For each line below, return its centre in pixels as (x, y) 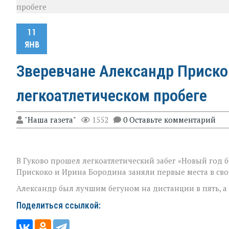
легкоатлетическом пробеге (112, 95)
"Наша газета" (50, 119)
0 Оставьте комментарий (169, 119)
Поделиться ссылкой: (59, 205)
